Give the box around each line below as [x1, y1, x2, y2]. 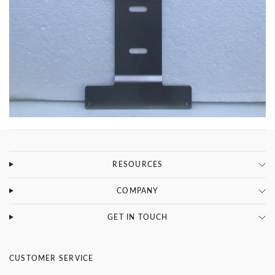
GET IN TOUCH [107, 212, 168, 222]
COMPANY [117, 185, 159, 195]
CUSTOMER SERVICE [9, 253, 94, 263]
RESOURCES [112, 159, 163, 169]
